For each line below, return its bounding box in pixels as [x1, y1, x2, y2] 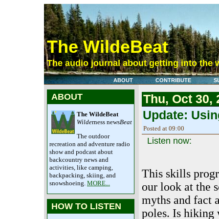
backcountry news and [49, 156, 109, 163]
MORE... [87, 179, 110, 187]
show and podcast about [49, 148, 113, 155]
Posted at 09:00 [143, 124, 184, 132]
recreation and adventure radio [49, 140, 130, 148]
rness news [92, 118, 120, 126]
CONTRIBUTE [155, 77, 191, 84]
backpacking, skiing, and [49, 172, 116, 179]
